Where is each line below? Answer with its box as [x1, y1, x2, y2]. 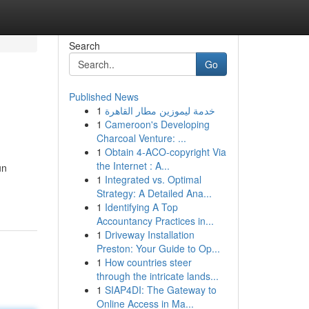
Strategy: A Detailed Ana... [96, 186, 212, 200]
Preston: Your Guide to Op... [96, 241, 220, 255]
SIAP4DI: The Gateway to [104, 283, 217, 297]
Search [68, 39, 100, 52]
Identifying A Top [104, 200, 178, 214]
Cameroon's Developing [104, 117, 210, 131]
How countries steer [104, 255, 192, 269]
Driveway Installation [104, 228, 195, 241]
